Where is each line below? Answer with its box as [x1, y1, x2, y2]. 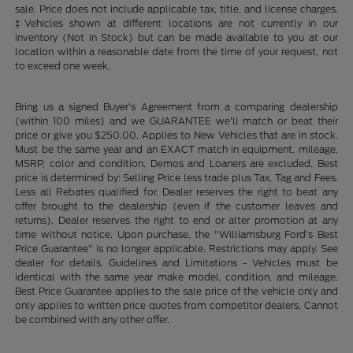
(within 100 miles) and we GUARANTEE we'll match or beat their [15, 115, 338, 127]
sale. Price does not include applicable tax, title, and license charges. [15, 3, 338, 15]
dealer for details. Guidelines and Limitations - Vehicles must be [15, 257, 338, 269]
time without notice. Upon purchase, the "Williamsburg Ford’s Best [15, 229, 338, 240]
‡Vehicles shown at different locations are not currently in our [15, 17, 338, 29]
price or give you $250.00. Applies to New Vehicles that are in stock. [15, 129, 338, 141]
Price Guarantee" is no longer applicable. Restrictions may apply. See [15, 243, 338, 255]
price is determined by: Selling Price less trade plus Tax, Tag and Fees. [15, 172, 338, 184]
